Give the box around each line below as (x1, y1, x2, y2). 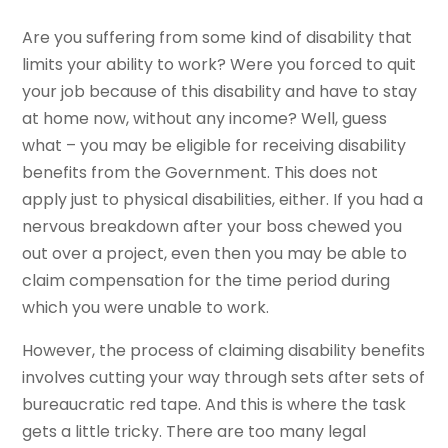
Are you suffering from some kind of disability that (22, 26, 413, 50)
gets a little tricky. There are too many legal (22, 420, 367, 444)
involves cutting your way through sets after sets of (22, 366, 426, 390)
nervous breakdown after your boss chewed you (22, 215, 403, 239)
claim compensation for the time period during (22, 269, 391, 293)
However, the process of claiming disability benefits (22, 339, 426, 363)
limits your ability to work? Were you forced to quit (22, 53, 417, 77)
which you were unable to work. (22, 296, 274, 320)
